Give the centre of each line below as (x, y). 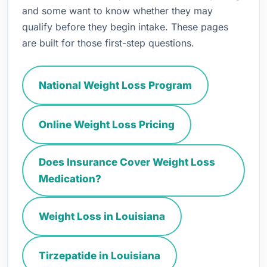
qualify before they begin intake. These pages (125, 27)
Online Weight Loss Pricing (107, 125)
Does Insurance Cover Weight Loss (127, 162)
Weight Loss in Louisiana (102, 216)
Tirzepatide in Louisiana (100, 256)
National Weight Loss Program (115, 85)
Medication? (70, 179)
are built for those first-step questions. (108, 43)
